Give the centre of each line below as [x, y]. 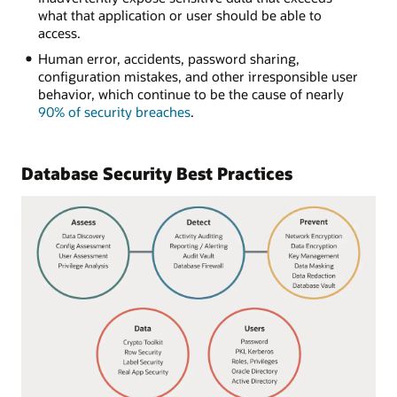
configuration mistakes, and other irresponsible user [198, 76]
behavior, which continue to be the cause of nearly [191, 93]
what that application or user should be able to [179, 16]
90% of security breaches [114, 111]
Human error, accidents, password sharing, [168, 58]
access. [59, 33]
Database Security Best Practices [157, 173]
